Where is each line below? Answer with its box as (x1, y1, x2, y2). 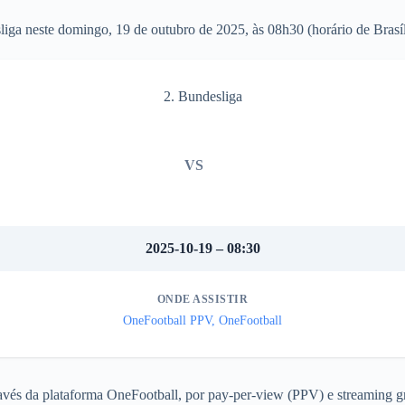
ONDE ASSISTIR (156, 293, 249, 306)
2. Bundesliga (163, 89, 242, 104)
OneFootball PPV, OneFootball (123, 314, 282, 327)
